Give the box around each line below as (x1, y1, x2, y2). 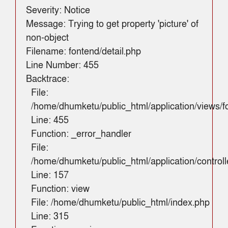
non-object (26, 32, 69, 44)
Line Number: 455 (26, 59, 99, 71)
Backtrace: (26, 73, 69, 85)
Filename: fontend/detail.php (26, 45, 141, 58)
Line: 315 (31, 210, 69, 222)
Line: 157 (31, 169, 69, 181)
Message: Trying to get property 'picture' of (26, 18, 198, 30)
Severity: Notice (26, 4, 90, 16)
